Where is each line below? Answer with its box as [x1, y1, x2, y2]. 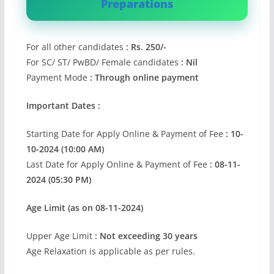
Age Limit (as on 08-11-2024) [26, 201, 143, 213]
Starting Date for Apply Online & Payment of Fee [26, 127, 223, 139]
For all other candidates [26, 40, 126, 53]
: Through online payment [87, 71, 199, 83]
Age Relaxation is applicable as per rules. [26, 245, 195, 257]
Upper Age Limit [26, 229, 95, 242]
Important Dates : [26, 99, 100, 111]
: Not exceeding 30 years [94, 229, 198, 242]
